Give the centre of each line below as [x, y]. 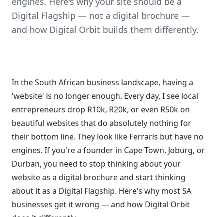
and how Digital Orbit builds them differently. [105, 30]
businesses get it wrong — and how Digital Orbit [101, 204]
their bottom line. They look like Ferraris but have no [108, 137]
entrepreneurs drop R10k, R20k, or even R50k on [101, 109]
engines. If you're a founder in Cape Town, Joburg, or [108, 150]
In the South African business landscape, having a [102, 82]
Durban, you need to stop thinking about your [96, 164]
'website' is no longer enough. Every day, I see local [105, 96]
